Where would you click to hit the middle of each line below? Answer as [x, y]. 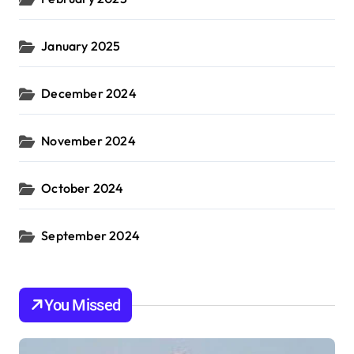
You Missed [83, 305]
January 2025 [81, 46]
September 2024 [91, 236]
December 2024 [89, 94]
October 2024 [83, 188]
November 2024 [88, 141]
